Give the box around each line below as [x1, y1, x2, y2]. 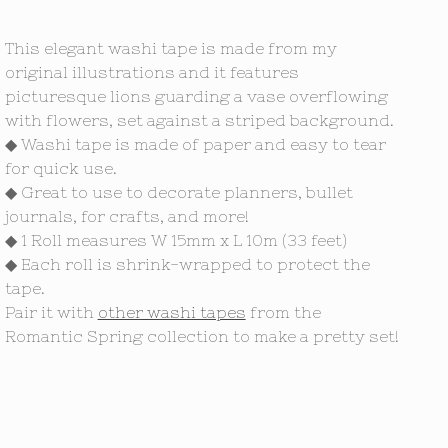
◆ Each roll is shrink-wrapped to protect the [4, 255, 370, 273]
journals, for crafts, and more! [4, 207, 249, 225]
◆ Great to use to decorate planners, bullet [4, 183, 353, 201]
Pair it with [4, 303, 98, 321]
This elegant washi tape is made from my [4, 39, 337, 57]
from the [245, 303, 321, 321]
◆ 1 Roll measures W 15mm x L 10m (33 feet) [4, 231, 347, 249]
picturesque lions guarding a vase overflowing [4, 87, 388, 105]
